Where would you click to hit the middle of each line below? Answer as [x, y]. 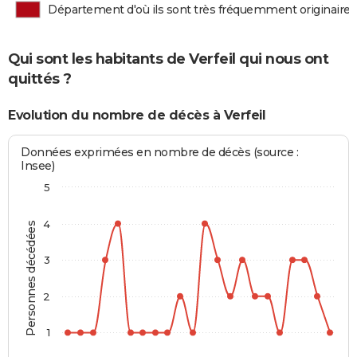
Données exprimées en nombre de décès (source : [160, 152]
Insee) [38, 165]
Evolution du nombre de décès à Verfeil [137, 116]
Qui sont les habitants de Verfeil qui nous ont [168, 59]
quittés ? [40, 79]
